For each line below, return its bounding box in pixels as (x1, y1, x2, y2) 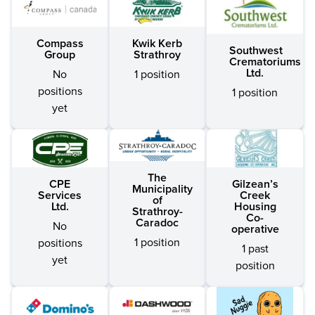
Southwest (229, 43, 283, 58)
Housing (233, 199, 276, 214)
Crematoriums (229, 54, 302, 69)
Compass (36, 36, 84, 51)
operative (231, 221, 279, 236)
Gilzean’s (231, 176, 278, 191)
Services (38, 188, 82, 202)
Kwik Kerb (132, 36, 183, 51)
